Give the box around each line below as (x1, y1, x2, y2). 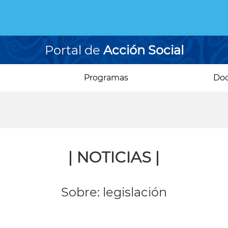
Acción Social (103, 43, 184, 58)
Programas (84, 73, 129, 82)
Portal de (44, 43, 103, 58)
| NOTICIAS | (68, 148, 160, 166)
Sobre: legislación (61, 185, 167, 199)
